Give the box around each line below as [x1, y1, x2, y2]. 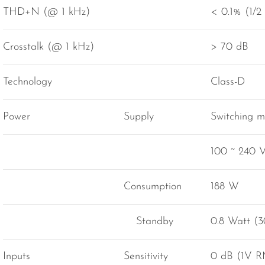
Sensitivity [124, 251, 168, 263]
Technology [3, 76, 52, 88]
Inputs [3, 251, 30, 263]
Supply [124, 111, 154, 123]
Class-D [211, 76, 245, 88]
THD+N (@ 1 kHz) [3, 7, 90, 18]
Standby [136, 216, 173, 228]
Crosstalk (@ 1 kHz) [3, 41, 94, 53]
